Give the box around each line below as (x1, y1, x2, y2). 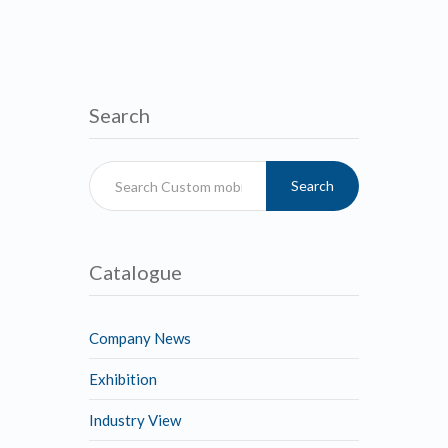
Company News (89, 329, 191, 347)
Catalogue (89, 260, 182, 284)
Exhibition (89, 370, 157, 388)
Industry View (89, 411, 181, 429)
